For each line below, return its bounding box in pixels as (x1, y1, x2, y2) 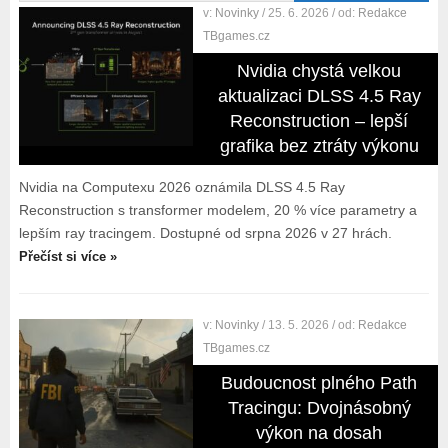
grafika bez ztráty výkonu (219, 136, 419, 156)
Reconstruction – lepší (230, 111, 409, 131)
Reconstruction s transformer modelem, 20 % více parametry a (18, 202, 417, 218)
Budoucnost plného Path (221, 373, 418, 393)
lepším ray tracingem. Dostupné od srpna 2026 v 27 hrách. (18, 225, 392, 241)
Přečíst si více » (18, 249, 117, 264)
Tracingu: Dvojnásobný (227, 398, 411, 418)
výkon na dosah (256, 423, 383, 443)
